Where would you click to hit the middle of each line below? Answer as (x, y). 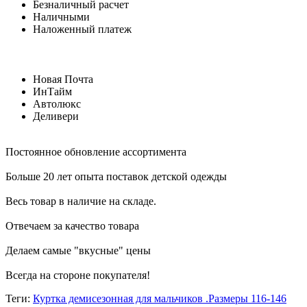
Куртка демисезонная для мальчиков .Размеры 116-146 (160, 299)
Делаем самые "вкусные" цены (78, 251)
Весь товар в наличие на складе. (81, 201)
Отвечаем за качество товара (72, 226)
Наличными (61, 17)
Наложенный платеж (82, 29)
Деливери (56, 116)
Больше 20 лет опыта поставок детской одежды (116, 177)
